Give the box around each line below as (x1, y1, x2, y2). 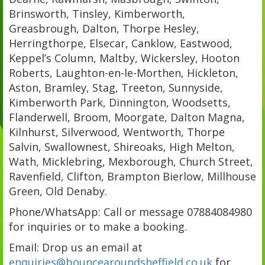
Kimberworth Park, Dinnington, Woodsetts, (9, 95, 231, 109)
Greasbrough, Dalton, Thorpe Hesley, (9, 21, 199, 35)
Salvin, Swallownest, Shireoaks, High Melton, (9, 139, 235, 154)
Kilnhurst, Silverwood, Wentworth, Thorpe (9, 124, 225, 139)
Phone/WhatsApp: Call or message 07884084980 (9, 204, 252, 219)
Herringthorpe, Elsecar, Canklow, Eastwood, (9, 35, 232, 50)
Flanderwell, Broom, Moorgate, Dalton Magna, (9, 109, 245, 124)
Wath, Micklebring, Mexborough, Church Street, (9, 154, 253, 169)
